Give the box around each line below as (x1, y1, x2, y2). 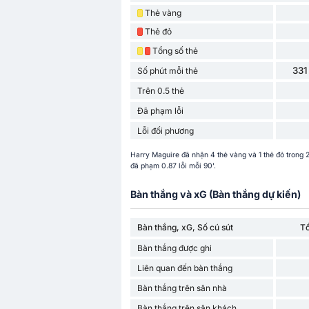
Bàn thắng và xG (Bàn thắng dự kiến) (130, 188, 301, 200)
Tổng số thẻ (152, 46, 198, 57)
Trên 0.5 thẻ (137, 86, 184, 97)
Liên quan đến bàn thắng (137, 262, 232, 273)
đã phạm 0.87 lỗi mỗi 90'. (130, 161, 216, 170)
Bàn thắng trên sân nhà (137, 282, 227, 293)
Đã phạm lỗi (137, 106, 183, 117)
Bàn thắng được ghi (137, 242, 212, 253)
